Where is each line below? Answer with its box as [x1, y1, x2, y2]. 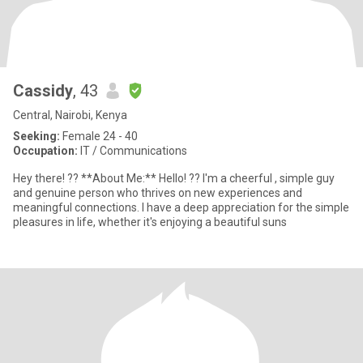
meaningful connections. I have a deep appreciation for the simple [13, 201, 349, 214]
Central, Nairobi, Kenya [13, 109, 127, 122]
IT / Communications [78, 144, 187, 157]
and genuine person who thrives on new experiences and [13, 186, 302, 199]
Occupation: [13, 144, 78, 157]
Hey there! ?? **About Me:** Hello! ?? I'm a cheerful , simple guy [13, 172, 81, 185]
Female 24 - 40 [60, 130, 138, 143]
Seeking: [13, 130, 60, 143]
